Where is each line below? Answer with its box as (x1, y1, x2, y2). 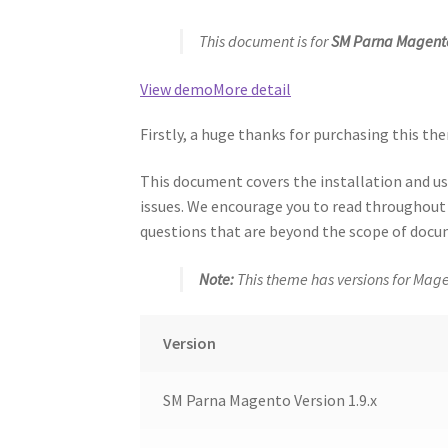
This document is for (199, 31, 332, 52)
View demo (140, 78, 214, 99)
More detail (213, 78, 292, 99)
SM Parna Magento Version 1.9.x (162, 389, 377, 410)
